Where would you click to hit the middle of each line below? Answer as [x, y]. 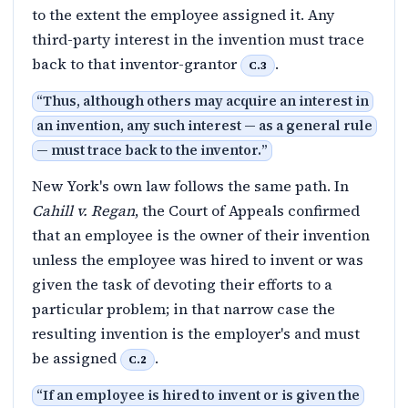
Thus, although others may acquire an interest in [206, 102]
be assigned [76, 358]
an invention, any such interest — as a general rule [204, 126]
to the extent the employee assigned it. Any [183, 15]
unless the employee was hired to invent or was [198, 260]
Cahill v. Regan [83, 211]
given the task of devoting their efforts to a [182, 285]
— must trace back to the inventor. [149, 151]
